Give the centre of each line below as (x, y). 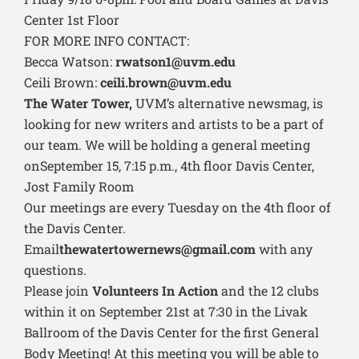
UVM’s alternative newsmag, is (228, 103)
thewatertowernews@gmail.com (157, 249)
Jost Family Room (79, 187)
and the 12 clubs (268, 291)
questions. (55, 270)
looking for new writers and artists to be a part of (174, 124)
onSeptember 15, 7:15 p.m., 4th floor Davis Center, (169, 166)
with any (284, 249)
